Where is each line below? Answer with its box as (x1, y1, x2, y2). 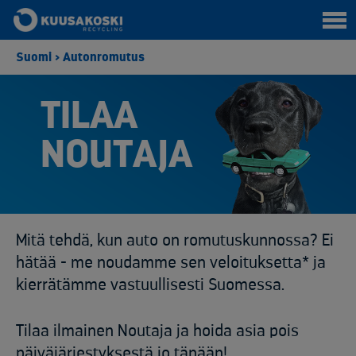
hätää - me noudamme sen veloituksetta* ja (16, 254, 326, 272)
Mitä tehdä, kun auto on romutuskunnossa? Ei (16, 232, 334, 250)
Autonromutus (63, 51, 145, 64)
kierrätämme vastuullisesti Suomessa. (16, 277, 284, 294)
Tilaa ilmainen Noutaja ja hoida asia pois (16, 323, 299, 340)
